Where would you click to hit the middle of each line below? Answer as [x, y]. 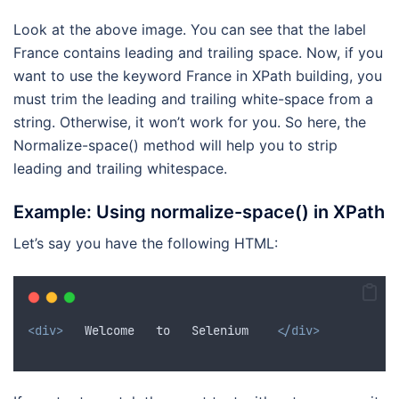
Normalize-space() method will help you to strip [175, 146]
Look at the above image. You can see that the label [190, 30]
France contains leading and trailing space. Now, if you [198, 53]
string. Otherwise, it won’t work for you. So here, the [190, 122]
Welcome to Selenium [170, 331]
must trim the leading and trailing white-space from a [193, 99]
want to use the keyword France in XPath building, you [198, 76]
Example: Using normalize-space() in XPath [199, 212]
